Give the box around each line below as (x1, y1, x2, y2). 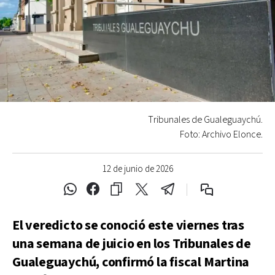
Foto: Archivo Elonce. (180, 128, 263, 141)
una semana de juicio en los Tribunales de (12, 234, 251, 253)
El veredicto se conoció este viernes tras (12, 216, 244, 234)
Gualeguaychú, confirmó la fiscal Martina (12, 253, 250, 271)
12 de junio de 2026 (102, 163, 173, 175)
